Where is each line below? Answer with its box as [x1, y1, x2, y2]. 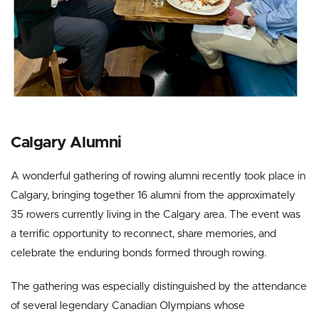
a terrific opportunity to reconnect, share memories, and [11, 229, 276, 240]
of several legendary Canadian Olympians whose [11, 300, 245, 312]
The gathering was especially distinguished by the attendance [11, 281, 307, 293]
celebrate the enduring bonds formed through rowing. [11, 248, 266, 259]
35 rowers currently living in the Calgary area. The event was [11, 209, 300, 221]
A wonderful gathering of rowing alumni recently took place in [11, 171, 305, 182]
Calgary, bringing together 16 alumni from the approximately [11, 190, 296, 202]
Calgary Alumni [11, 135, 122, 152]
